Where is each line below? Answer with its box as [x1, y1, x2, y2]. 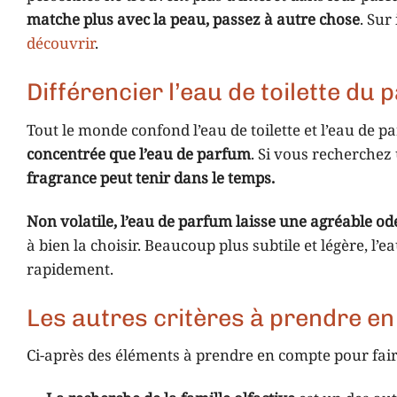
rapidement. [27, 260, 113, 280]
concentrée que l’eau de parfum [27, 144, 251, 165]
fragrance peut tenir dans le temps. [27, 168, 275, 189]
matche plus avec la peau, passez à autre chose [27, 11, 360, 31]
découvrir [27, 35, 95, 55]
